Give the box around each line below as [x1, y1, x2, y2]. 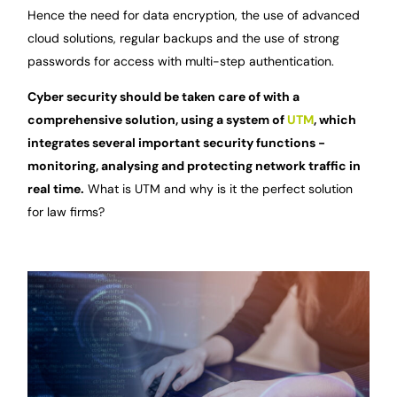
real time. [27, 181, 85, 198]
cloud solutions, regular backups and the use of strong [27, 30, 340, 47]
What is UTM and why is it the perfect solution [84, 181, 354, 198]
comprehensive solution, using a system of [27, 112, 288, 128]
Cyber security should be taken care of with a [27, 89, 300, 105]
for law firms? [27, 204, 105, 221]
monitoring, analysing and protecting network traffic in [27, 158, 362, 175]
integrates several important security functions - [27, 135, 326, 152]
